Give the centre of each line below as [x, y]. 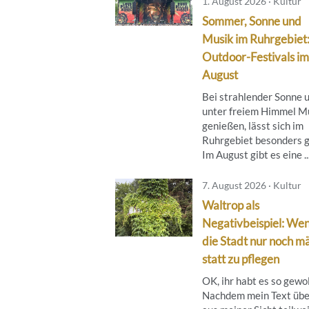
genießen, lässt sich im [253, 125]
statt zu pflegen [241, 259]
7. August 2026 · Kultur [252, 185]
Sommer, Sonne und [252, 21]
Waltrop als [231, 205]
